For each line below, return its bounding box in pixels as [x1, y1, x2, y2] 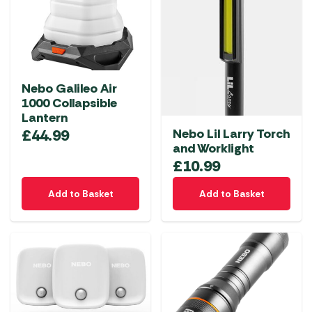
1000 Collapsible [22, 94, 117, 111]
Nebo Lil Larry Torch [173, 125, 290, 142]
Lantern [22, 109, 68, 126]
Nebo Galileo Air [22, 79, 117, 97]
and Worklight [173, 139, 254, 157]
